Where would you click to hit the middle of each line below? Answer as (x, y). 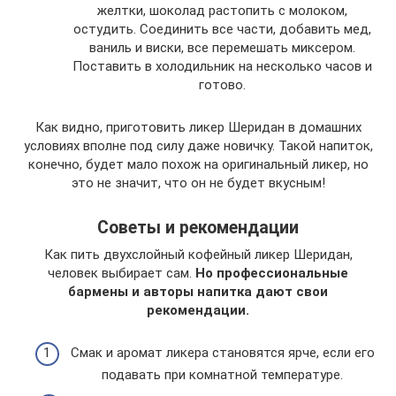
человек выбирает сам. (122, 273)
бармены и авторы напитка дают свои (198, 291)
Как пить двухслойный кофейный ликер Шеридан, (198, 254)
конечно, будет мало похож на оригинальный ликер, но (198, 164)
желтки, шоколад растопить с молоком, (222, 10)
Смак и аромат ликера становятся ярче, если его (222, 353)
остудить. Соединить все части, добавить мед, (222, 29)
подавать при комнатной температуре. (222, 375)
